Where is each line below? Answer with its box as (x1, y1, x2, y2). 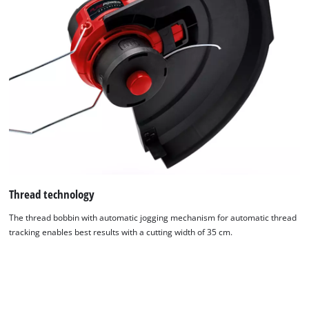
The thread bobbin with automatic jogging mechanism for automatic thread (9, 212, 297, 223)
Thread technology (9, 186, 95, 202)
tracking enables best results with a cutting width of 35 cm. (9, 226, 233, 237)
